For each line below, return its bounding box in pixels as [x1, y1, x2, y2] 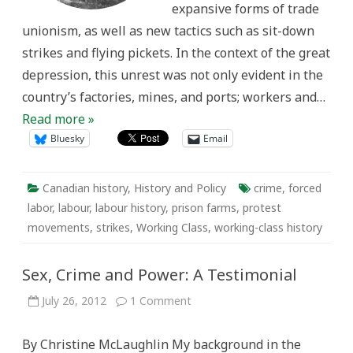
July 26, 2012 [42, 293, 106, 308]
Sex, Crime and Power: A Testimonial [22, 264, 297, 285]
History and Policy [134, 180, 226, 195]
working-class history [214, 220, 322, 235]
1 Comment [130, 293, 191, 308]
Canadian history [43, 180, 128, 195]
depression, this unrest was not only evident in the [22, 66, 323, 84]
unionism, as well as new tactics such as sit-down [22, 22, 314, 39]
